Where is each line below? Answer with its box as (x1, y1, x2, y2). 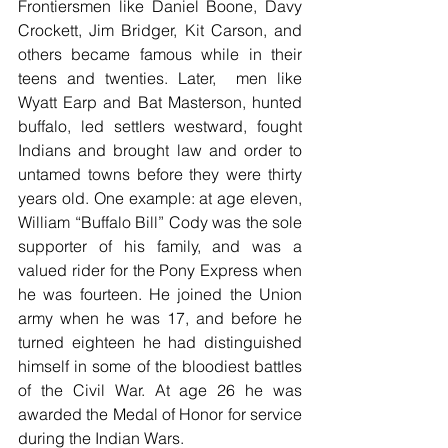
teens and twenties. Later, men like (18, 67, 302, 88)
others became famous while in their (18, 43, 302, 64)
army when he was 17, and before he (18, 307, 302, 328)
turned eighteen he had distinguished (18, 331, 302, 352)
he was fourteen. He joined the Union (18, 283, 302, 304)
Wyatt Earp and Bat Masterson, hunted (18, 91, 302, 112)
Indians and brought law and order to (18, 139, 302, 160)
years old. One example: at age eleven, (18, 187, 302, 208)
